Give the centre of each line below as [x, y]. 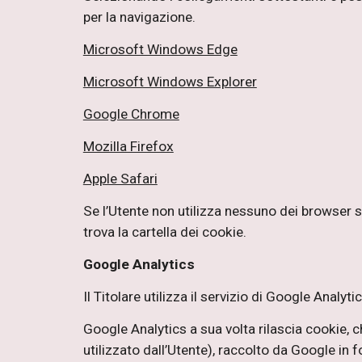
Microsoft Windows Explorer [170, 82]
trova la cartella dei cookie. [164, 232]
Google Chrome [131, 114]
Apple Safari [120, 179]
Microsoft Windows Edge [160, 49]
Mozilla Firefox [128, 146]
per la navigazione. [139, 17]
